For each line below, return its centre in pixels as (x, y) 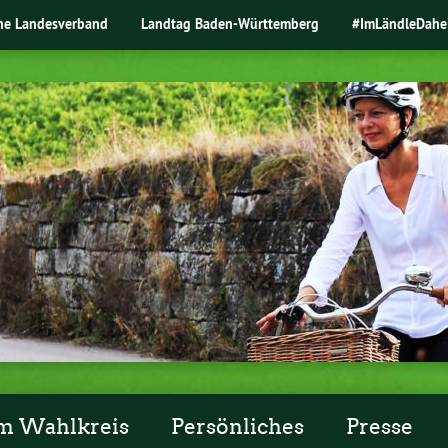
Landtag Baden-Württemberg (230, 23)
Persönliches (238, 426)
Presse (379, 426)
